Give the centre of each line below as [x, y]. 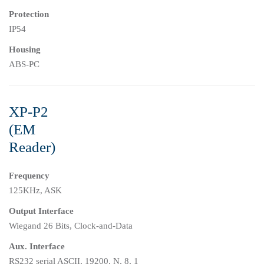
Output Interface [41, 211]
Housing [25, 50]
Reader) [32, 147]
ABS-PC [24, 65]
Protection [29, 14]
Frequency [29, 176]
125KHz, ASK [35, 191]
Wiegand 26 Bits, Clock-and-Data [71, 226]
